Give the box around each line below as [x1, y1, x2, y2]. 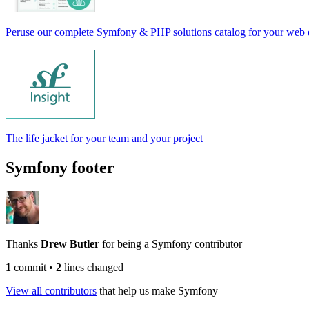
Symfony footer [6, 158, 114, 177]
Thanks [6, 237, 41, 250]
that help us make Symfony [97, 284, 218, 297]
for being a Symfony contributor [102, 237, 242, 250]
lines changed [61, 261, 123, 273]
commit [11, 261, 46, 273]
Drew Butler [41, 237, 102, 250]
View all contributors [6, 284, 97, 297]
